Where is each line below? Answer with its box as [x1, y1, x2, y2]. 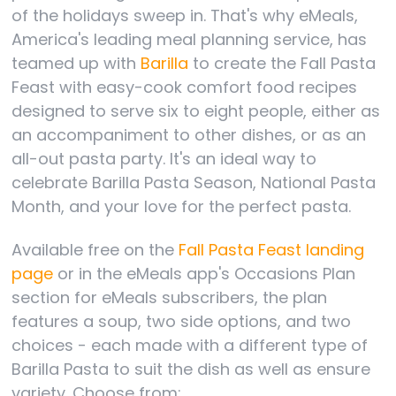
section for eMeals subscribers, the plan [11, 286, 328, 308]
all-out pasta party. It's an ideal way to [11, 147, 317, 170]
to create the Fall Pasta [188, 51, 377, 74]
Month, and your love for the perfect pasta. [11, 194, 352, 217]
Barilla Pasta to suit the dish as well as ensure [11, 358, 371, 380]
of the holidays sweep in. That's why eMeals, [11, 4, 359, 27]
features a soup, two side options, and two [11, 310, 352, 332]
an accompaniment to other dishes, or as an [11, 123, 367, 146]
